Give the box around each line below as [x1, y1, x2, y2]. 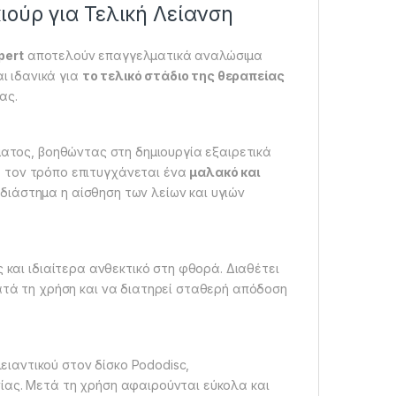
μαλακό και [189, 164, 260, 180]
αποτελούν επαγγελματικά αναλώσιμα [23, 48, 263, 64]
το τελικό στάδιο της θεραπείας [81, 68, 285, 84]
